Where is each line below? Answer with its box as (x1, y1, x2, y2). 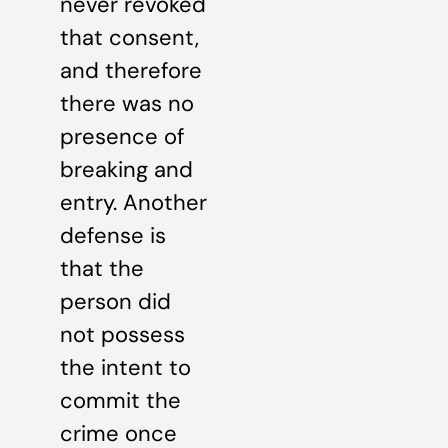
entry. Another (60, 188, 207, 218)
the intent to (60, 353, 191, 383)
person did (60, 287, 171, 317)
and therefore (60, 56, 202, 86)
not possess (60, 320, 185, 350)
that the (60, 254, 144, 284)
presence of (60, 122, 184, 152)
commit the (60, 386, 181, 416)
